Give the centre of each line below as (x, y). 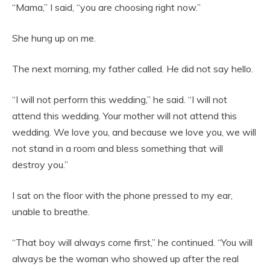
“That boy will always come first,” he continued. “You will (132, 243)
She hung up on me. (54, 38)
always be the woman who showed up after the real (125, 259)
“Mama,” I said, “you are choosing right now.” (106, 8)
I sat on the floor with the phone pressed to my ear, (122, 196)
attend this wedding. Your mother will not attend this (124, 116)
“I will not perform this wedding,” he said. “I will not (120, 100)
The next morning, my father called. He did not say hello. (133, 69)
